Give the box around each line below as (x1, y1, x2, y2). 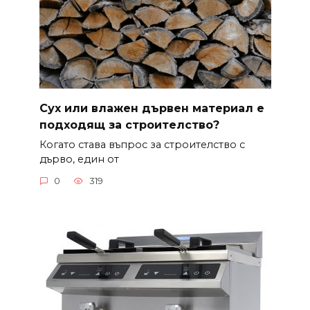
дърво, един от (39, 152, 119, 165)
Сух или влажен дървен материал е (39, 101, 264, 115)
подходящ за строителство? (39, 118, 219, 131)
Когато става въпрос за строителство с (39, 138, 245, 151)
